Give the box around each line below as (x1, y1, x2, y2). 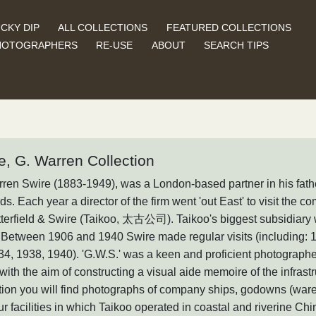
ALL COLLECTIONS (58, 21, 148, 33)
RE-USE (96, 39, 133, 51)
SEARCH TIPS (204, 39, 269, 51)
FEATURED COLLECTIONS (166, 21, 291, 33)
